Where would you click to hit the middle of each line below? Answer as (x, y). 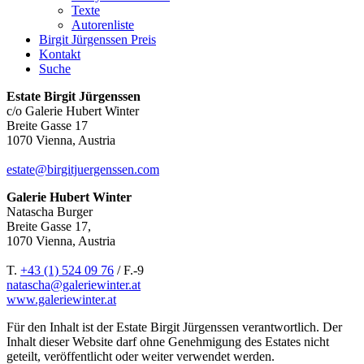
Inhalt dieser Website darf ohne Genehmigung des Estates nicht (168, 342)
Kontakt (60, 54)
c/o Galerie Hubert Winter (73, 111)
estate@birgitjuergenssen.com (83, 169)
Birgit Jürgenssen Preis (97, 39)
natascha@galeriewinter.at (74, 285)
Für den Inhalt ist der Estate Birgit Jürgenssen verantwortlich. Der (174, 327)
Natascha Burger (50, 212)
